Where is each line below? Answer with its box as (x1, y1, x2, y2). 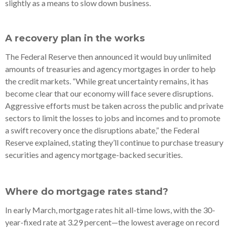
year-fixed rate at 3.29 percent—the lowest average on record (5, 217, 219, 227)
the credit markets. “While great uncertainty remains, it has (5, 76, 209, 86)
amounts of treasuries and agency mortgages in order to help (5, 63, 216, 74)
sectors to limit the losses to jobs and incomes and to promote (5, 112, 220, 123)
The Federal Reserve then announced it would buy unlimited (5, 51, 211, 61)
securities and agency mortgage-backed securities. (5, 149, 184, 159)
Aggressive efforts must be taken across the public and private (5, 100, 223, 110)
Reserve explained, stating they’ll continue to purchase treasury (5, 137, 223, 147)
